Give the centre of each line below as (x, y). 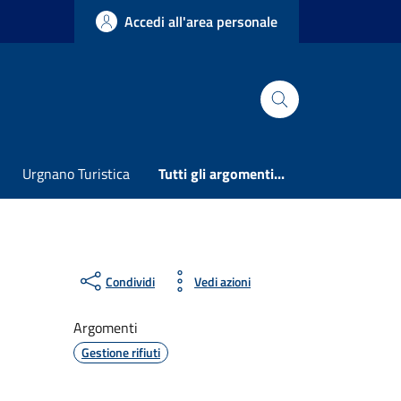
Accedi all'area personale (201, 21)
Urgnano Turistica (76, 174)
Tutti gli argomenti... (222, 174)
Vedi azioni (222, 281)
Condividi (130, 281)
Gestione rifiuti (121, 352)
